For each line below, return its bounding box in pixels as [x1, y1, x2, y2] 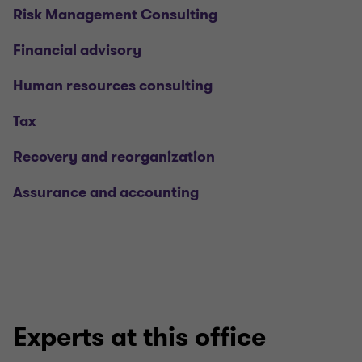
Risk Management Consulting [13, 5, 217, 24]
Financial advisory [13, 40, 141, 60]
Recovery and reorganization [13, 147, 215, 166]
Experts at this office [13, 320, 266, 355]
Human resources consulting [13, 76, 213, 95]
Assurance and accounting [13, 183, 199, 202]
